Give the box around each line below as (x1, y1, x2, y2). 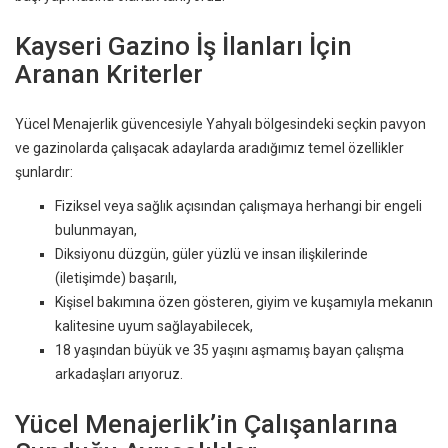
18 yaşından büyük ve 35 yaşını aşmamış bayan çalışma (55, 342, 404, 359)
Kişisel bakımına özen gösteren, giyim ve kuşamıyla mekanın (55, 294, 433, 311)
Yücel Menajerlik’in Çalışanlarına (15, 409, 398, 440)
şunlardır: (15, 164, 73, 181)
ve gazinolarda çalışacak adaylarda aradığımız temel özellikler (15, 140, 404, 157)
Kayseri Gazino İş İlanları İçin (15, 31, 352, 62)
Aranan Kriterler (15, 59, 203, 90)
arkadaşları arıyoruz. (55, 366, 183, 383)
